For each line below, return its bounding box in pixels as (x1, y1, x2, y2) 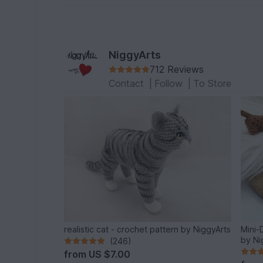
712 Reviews (150, 63, 204, 76)
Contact (109, 77, 147, 90)
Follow (154, 77, 186, 90)
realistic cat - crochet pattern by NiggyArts (64, 224, 231, 234)
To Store (193, 77, 232, 90)
